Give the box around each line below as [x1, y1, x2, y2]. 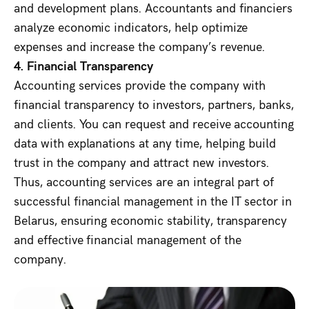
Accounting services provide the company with [14, 76, 266, 94]
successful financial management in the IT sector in [14, 192, 292, 210]
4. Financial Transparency [14, 57, 154, 74]
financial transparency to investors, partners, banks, [14, 95, 295, 113]
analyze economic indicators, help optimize [14, 18, 248, 36]
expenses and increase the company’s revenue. [14, 37, 266, 55]
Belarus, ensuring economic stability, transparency [14, 211, 288, 229]
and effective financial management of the [14, 230, 241, 248]
